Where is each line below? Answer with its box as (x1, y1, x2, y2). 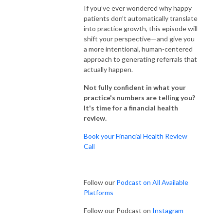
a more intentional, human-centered (84, 44, 193, 53)
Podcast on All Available (116, 178, 188, 186)
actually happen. (84, 65, 133, 73)
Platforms (84, 188, 113, 197)
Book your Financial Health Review (84, 131, 187, 140)
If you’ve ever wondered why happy (84, 3, 192, 12)
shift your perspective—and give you (84, 34, 195, 43)
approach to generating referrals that (84, 54, 197, 63)
